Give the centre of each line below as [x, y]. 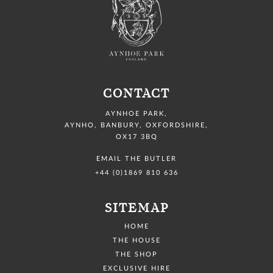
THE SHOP [136, 255]
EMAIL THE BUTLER [136, 159]
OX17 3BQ [136, 137]
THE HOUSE [136, 241]
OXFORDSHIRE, [177, 126]
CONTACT [136, 94]
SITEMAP [136, 209]
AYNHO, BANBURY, [104, 126]
